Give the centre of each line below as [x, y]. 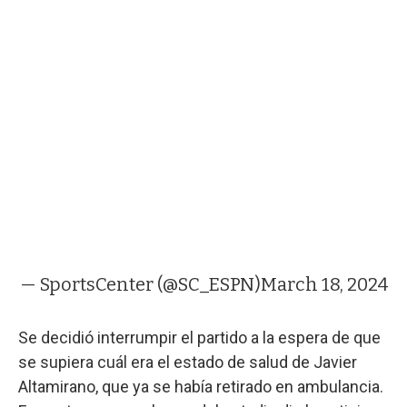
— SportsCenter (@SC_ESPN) [140, 284]
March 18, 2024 [324, 284]
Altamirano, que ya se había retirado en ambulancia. [201, 386]
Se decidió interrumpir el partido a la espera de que [199, 337]
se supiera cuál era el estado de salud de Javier [188, 362]
